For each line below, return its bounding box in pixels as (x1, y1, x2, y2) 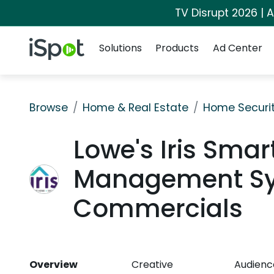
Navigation (94, 26, 144, 40)
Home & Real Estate (83, 100, 188, 115)
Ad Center (212, 41, 262, 55)
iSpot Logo (29, 37, 78, 52)
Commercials (73, 191, 243, 226)
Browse (29, 100, 68, 115)
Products (155, 41, 199, 55)
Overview (29, 257, 78, 272)
